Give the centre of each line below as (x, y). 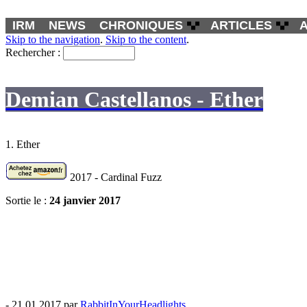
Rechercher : (33, 52)
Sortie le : (27, 200)
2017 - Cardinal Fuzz (116, 177)
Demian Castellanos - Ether (134, 100)
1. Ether (23, 144)
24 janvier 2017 (85, 200)
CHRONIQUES (141, 25)
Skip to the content (146, 39)
